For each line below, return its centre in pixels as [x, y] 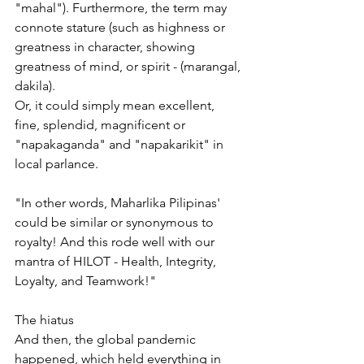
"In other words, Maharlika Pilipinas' [119, 202]
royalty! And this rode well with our [116, 241]
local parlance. [56, 163]
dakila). [35, 85]
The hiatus [44, 319]
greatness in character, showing [106, 46]
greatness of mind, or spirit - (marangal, [129, 66]
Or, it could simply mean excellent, [116, 105]
